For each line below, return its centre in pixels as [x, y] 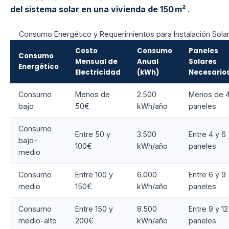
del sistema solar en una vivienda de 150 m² [99, 9]
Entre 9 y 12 [208, 209]
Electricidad [98, 73]
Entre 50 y [93, 134]
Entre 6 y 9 [207, 175]
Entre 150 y [94, 209]
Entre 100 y [94, 175]
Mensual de [96, 62]
